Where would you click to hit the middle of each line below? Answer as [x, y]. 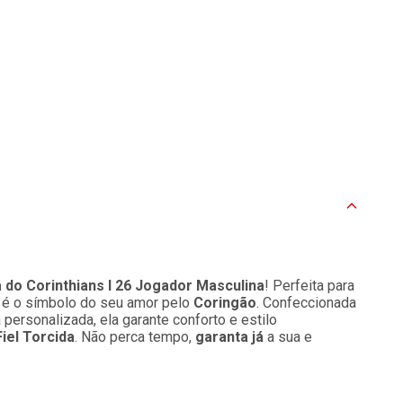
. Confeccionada [306, 303]
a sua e [288, 337]
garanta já [229, 337]
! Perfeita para [309, 286]
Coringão [225, 303]
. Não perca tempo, [135, 337]
